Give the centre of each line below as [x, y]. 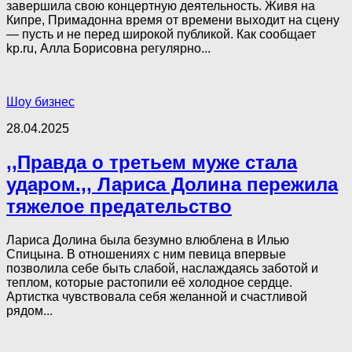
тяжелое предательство [119, 207]
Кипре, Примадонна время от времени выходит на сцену [173, 20]
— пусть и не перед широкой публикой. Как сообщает [161, 35]
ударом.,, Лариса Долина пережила [172, 185]
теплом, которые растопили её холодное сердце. [149, 282]
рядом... [29, 310]
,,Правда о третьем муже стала [152, 163]
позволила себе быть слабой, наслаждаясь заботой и [162, 268]
